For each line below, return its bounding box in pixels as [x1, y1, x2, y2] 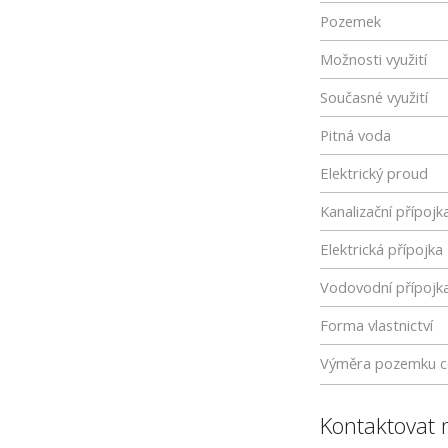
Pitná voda [320, 125, 391, 145]
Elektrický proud [320, 163, 428, 183]
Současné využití [320, 87, 428, 107]
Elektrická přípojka [320, 239, 443, 259]
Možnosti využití [320, 49, 427, 69]
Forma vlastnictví [320, 315, 433, 335]
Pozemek [320, 11, 381, 31]
